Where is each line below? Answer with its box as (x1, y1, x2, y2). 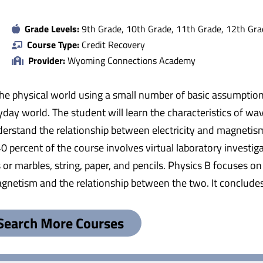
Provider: (28, 53, 65, 68)
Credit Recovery (79, 37, 145, 52)
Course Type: (27, 37, 79, 52)
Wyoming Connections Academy (65, 53, 195, 68)
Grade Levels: (25, 21, 79, 36)
